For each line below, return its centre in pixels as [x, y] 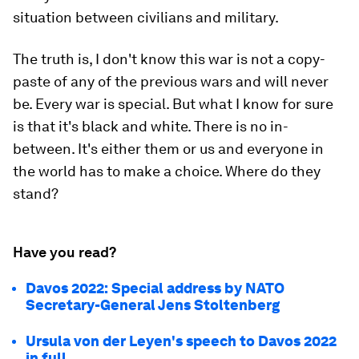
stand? [36, 194]
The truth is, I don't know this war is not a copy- [169, 59]
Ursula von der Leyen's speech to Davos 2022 [181, 341]
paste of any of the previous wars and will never [171, 81]
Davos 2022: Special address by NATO [155, 288]
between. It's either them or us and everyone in [168, 149]
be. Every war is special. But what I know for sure [173, 104]
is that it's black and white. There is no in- [151, 126]
